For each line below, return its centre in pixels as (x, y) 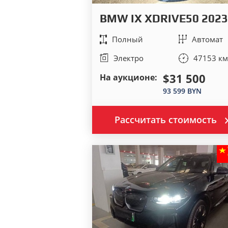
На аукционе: (128, 77)
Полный (127, 39)
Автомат (208, 39)
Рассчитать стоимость (166, 120)
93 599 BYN (182, 91)
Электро (128, 58)
